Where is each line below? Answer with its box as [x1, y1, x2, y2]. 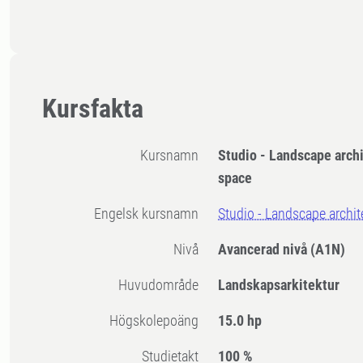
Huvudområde [127, 276, 199, 294]
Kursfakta [42, 93, 143, 125]
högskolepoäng [118, 312, 199, 330]
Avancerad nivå [218, 241, 311, 258]
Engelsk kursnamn [101, 205, 199, 223]
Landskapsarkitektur [218, 276, 340, 294]
